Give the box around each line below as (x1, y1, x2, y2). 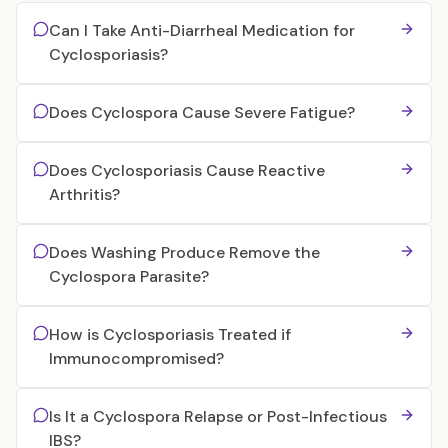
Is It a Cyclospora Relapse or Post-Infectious (49, 406, 387, 427)
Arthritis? (49, 184, 120, 205)
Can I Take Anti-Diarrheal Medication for (49, 20, 355, 41)
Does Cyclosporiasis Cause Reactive (49, 160, 325, 181)
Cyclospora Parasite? (49, 266, 209, 287)
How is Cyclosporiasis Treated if (49, 324, 291, 345)
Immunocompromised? (49, 348, 224, 369)
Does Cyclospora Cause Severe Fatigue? (49, 102, 355, 123)
